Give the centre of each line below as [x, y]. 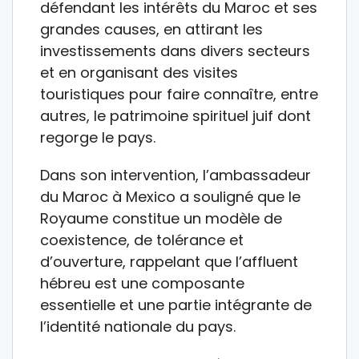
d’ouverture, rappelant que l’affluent [169, 261]
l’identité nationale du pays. [138, 326]
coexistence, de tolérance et [142, 240]
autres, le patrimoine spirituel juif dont [175, 115]
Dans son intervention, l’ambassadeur [175, 175]
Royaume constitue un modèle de [161, 218]
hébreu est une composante [142, 283]
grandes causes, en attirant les [151, 29]
